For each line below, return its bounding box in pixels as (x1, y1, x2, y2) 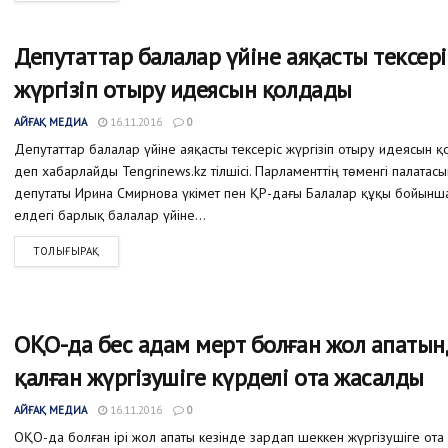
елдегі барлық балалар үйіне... (14, 206, 206, 225)
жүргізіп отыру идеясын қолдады (14, 74, 352, 106)
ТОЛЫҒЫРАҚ (33, 244, 100, 259)
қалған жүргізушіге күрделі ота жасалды (14, 361, 424, 393)
